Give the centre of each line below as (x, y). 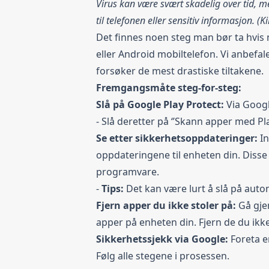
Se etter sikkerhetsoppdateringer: (178, 138)
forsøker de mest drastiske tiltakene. (180, 71)
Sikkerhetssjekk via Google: (163, 239)
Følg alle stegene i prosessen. (163, 255)
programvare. (128, 171)
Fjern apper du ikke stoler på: (167, 205)
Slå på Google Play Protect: (160, 104)
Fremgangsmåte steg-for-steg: (169, 87)
